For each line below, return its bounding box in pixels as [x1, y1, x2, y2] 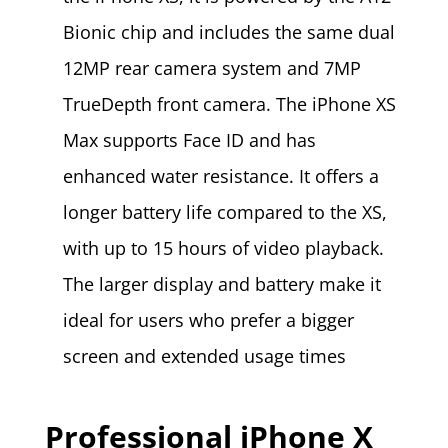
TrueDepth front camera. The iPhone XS [62, 91, 396, 116]
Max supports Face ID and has [62, 127, 316, 152]
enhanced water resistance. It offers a [62, 163, 379, 188]
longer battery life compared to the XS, [62, 199, 387, 224]
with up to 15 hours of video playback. [62, 235, 384, 260]
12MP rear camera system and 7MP [62, 55, 361, 80]
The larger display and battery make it [62, 271, 381, 296]
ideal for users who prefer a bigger [62, 307, 354, 332]
